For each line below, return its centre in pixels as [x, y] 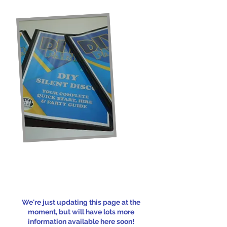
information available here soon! [81, 221]
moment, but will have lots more [81, 212]
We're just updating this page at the [81, 202]
